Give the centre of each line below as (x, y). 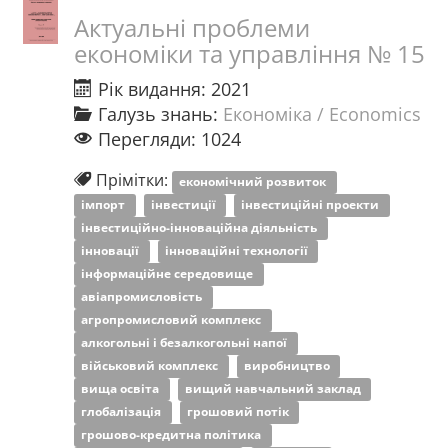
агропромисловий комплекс (173, 319)
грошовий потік (239, 411)
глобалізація (123, 411)
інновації (112, 250)
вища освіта (122, 388)
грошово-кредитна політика (173, 434)
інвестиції (184, 204)
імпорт (105, 204)
